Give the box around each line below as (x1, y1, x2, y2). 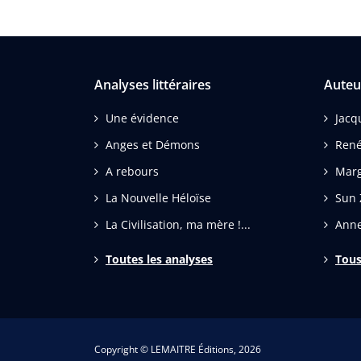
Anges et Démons (106, 137, 200, 153)
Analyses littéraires (94, 76, 211, 94)
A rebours (106, 164, 159, 180)
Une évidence (106, 110, 179, 127)
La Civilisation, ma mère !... (106, 217, 251, 233)
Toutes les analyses (106, 251, 213, 268)
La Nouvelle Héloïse (106, 190, 211, 206)
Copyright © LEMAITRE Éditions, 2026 (94, 342, 261, 357)
